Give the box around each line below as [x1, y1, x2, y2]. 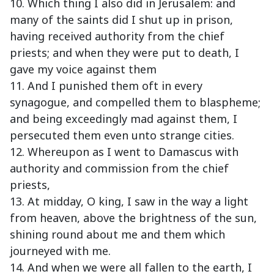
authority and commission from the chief [10, 161, 229, 176]
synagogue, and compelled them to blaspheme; [10, 95, 261, 110]
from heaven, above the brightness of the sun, [10, 210, 257, 226]
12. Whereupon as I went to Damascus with [10, 144, 239, 160]
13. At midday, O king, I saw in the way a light [10, 194, 248, 209]
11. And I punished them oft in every [10, 78, 202, 94]
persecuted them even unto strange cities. [10, 128, 234, 143]
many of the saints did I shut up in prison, [10, 12, 233, 28]
